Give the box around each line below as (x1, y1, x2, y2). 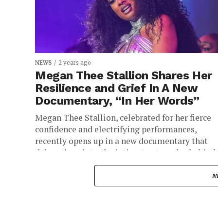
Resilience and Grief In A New (35, 81, 198, 95)
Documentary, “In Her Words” (35, 94, 200, 108)
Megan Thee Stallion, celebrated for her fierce (35, 112, 211, 123)
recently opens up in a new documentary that (35, 135, 208, 146)
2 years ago (58, 59, 91, 66)
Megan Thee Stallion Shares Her (35, 69, 212, 82)
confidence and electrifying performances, (35, 124, 197, 135)
